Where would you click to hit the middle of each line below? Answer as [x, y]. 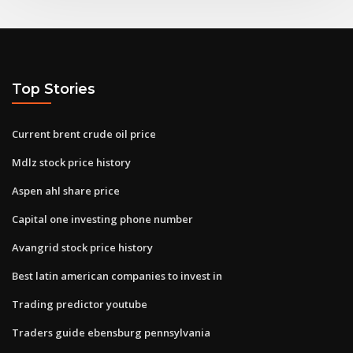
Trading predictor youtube [80, 304]
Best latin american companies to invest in [117, 275]
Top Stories [54, 89]
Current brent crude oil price [84, 134]
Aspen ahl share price [66, 190]
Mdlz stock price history [71, 162]
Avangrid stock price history [82, 247]
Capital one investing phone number [102, 219]
